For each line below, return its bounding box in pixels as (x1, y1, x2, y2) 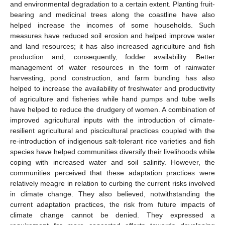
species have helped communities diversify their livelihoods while (10, 147, 215, 156)
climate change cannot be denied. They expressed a (10, 210, 215, 219)
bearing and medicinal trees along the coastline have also (10, 10, 215, 19)
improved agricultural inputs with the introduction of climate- (10, 116, 215, 124)
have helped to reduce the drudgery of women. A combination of (10, 105, 215, 114)
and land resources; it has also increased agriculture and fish (10, 42, 215, 50)
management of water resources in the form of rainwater (10, 63, 215, 71)
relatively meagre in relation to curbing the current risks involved (10, 179, 215, 187)
